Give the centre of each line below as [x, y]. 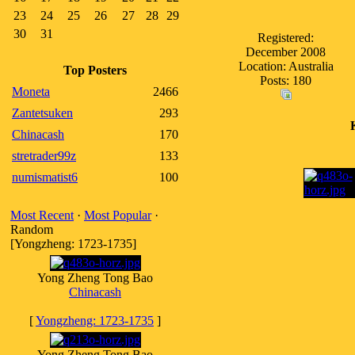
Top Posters [95, 70]
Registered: [286, 38]
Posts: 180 [286, 80]
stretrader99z [44, 156]
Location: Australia [286, 66]
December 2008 [286, 52]
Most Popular [118, 215]
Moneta [31, 92]
